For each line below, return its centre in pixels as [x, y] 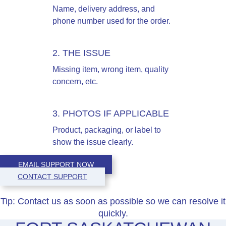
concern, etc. [75, 81]
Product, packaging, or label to [107, 130]
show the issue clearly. [93, 142]
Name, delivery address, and [104, 9]
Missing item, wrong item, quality [110, 69]
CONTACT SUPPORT [52, 176]
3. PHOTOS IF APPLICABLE [111, 113]
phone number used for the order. [111, 21]
